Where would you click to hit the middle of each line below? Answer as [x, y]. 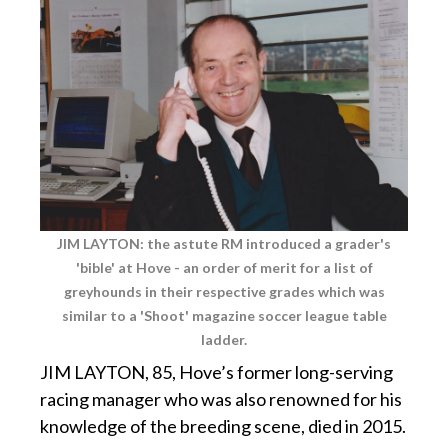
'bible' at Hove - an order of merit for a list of [224, 268]
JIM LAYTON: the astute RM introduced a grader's [224, 244]
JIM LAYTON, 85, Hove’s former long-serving [216, 372]
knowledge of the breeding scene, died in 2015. [223, 426]
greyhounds [104, 292]
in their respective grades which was [264, 292]
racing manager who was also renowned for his [221, 399]
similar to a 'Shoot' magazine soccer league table [224, 316]
